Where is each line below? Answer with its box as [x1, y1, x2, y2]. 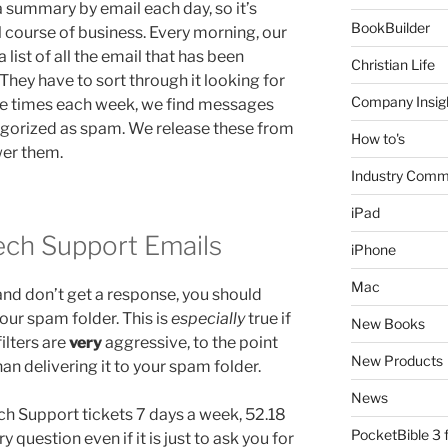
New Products [350, 351, 443, 369]
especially [171, 309, 248, 329]
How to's [350, 129, 405, 147]
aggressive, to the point [102, 333, 278, 353]
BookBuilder [350, 18, 430, 36]
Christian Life [350, 55, 435, 73]
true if [248, 309, 291, 329]
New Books [350, 314, 425, 332]
